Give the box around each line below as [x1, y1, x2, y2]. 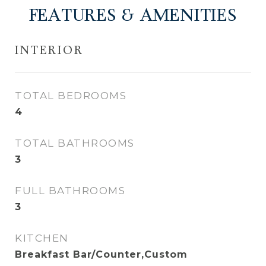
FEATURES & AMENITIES [28, 7, 237, 26]
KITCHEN [15, 232, 69, 244]
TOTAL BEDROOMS [15, 90, 126, 102]
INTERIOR [15, 45, 84, 58]
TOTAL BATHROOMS [15, 137, 135, 149]
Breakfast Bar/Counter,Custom [15, 249, 188, 260]
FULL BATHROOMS [15, 185, 125, 197]
